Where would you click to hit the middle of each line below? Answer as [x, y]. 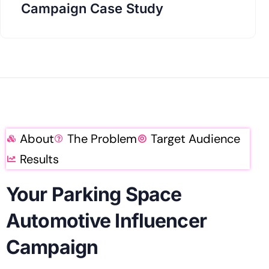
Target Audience [195, 139]
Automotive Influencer [106, 221]
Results [39, 159]
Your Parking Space [94, 195]
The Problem [102, 139]
